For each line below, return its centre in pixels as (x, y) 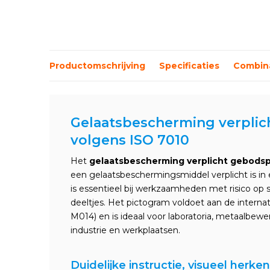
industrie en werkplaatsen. (125, 230)
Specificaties (189, 65)
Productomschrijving (97, 65)
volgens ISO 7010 (130, 140)
